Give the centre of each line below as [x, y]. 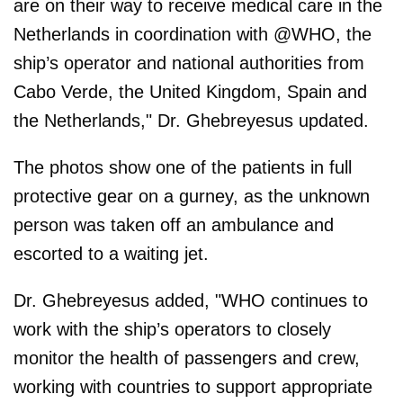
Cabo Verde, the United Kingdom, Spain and [190, 91]
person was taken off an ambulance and [174, 224]
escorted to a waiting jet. [111, 253]
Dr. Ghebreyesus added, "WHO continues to [191, 300]
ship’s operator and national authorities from [189, 63]
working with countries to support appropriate [193, 386]
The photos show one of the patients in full [183, 167]
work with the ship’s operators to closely [172, 329]
